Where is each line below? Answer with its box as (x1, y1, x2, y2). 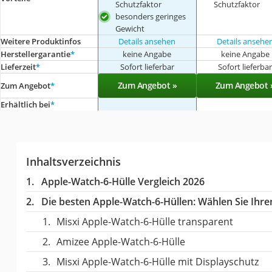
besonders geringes (115, 11, 186, 22)
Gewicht (115, 23, 145, 34)
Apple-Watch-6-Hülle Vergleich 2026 (41, 175, 205, 188)
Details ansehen (118, 36, 176, 47)
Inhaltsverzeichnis (25, 154, 121, 169)
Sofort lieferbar (120, 61, 174, 72)
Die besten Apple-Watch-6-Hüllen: (41, 195, 195, 208)
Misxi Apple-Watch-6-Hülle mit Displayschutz (56, 255, 259, 268)
